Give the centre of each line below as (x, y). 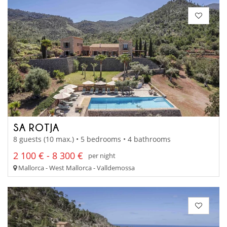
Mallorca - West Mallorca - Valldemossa (76, 167)
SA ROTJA (36, 127)
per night (102, 156)
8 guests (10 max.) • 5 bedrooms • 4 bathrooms (92, 139)
